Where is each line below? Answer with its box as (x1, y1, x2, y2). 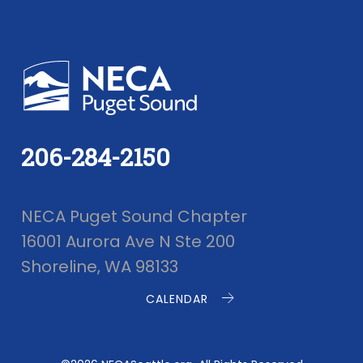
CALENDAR (145, 291, 208, 307)
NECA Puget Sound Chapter (21, 205, 247, 228)
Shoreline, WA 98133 (21, 255, 178, 278)
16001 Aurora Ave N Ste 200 (21, 230, 235, 253)
